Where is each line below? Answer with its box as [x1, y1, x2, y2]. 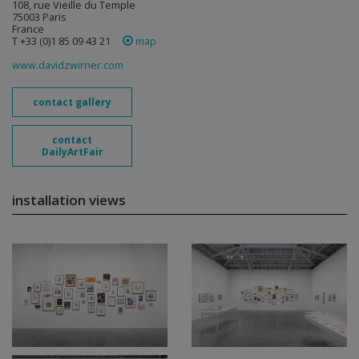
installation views [12, 191, 126, 209]
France [12, 22, 44, 36]
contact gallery [33, 95, 111, 109]
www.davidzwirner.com [12, 58, 123, 72]
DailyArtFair [41, 145, 103, 159]
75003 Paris [12, 10, 67, 24]
